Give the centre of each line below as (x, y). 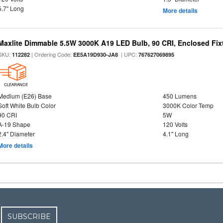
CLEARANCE (16, 84)
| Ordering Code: (52, 54)
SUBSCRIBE (29, 217)
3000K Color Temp (188, 105)
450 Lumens (179, 96)
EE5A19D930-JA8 (96, 55)
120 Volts (175, 124)
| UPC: (128, 54)
